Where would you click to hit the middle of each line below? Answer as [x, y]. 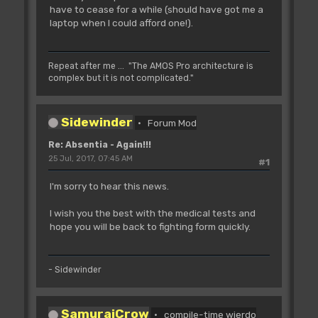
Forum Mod [172, 123]
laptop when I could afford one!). [121, 23]
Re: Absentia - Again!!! [99, 145]
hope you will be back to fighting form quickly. [150, 227]
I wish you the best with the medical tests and [152, 213]
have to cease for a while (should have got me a [156, 10]
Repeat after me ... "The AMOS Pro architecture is [150, 66]
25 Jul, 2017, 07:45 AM [90, 159]
